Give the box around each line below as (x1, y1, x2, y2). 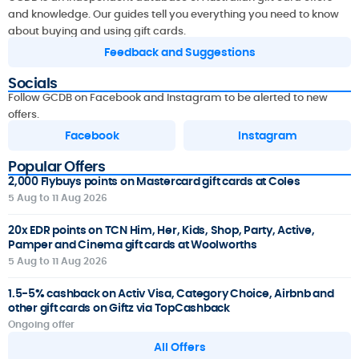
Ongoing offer (8, 317, 75, 332)
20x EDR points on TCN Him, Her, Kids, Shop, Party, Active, (8, 222, 315, 239)
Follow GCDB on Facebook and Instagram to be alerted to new (8, 90, 328, 106)
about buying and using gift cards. (8, 22, 186, 38)
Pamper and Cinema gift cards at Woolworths (8, 236, 257, 253)
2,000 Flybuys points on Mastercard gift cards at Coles (8, 173, 301, 190)
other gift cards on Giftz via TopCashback (8, 300, 230, 317)
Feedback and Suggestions (103, 44, 256, 61)
